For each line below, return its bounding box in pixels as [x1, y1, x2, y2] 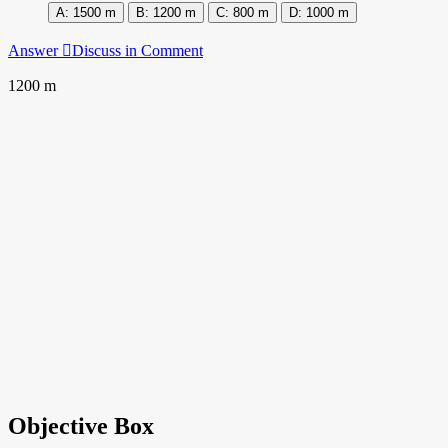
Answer [8, 41, 62, 59]
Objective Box [8, 412, 154, 439]
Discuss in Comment [72, 41, 203, 59]
